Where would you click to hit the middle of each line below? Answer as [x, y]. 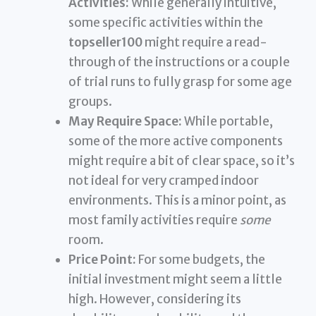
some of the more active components [176, 141]
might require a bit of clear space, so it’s [182, 160]
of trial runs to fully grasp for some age [181, 81]
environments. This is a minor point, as [178, 200]
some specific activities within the [166, 22]
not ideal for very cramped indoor [164, 180]
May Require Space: [126, 121]
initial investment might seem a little [176, 279]
